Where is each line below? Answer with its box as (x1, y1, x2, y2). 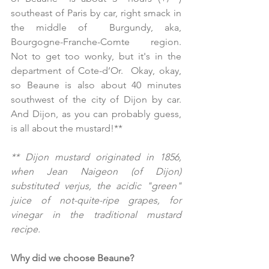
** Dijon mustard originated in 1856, (11, 151, 181, 163)
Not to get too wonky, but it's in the (11, 50, 181, 62)
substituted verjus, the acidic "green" (11, 180, 181, 192)
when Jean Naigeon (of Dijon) (11, 166, 181, 178)
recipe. (11, 223, 40, 235)
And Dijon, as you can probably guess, (11, 108, 181, 120)
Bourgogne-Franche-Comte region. (11, 36, 181, 48)
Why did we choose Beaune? (11, 252, 134, 264)
